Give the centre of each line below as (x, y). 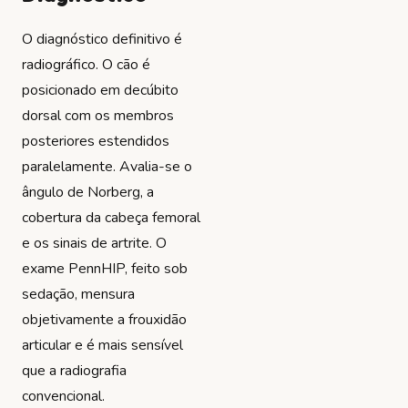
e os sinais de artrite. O (94, 243)
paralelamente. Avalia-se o (107, 166)
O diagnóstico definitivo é (102, 39)
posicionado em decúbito (100, 90)
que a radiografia (74, 370)
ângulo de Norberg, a (88, 192)
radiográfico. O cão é (86, 64)
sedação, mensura (78, 294)
